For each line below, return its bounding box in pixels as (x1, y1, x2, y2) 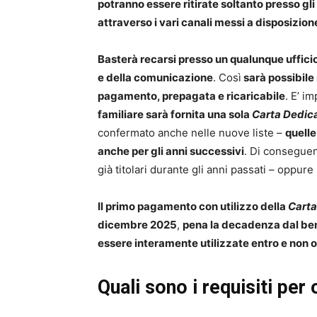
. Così (213, 71, 241, 85)
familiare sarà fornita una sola (98, 108, 252, 122)
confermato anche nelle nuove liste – (98, 126, 285, 140)
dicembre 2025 (98, 218, 177, 232)
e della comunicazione (98, 71, 213, 85)
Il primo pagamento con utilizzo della (98, 200, 288, 214)
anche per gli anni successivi (98, 144, 244, 158)
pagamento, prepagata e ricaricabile (98, 89, 285, 103)
